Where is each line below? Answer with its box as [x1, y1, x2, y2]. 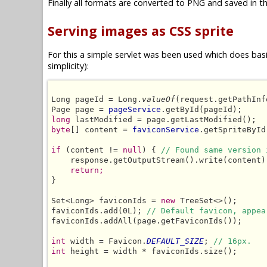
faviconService [132, 125, 199, 134]
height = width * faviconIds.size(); [66, 246, 237, 256]
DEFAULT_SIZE [147, 236, 204, 246]
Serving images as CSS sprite [48, 21, 234, 39]
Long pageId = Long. [51, 94, 142, 104]
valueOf [142, 94, 175, 104]
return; [70, 165, 104, 175]
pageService [108, 104, 161, 114]
